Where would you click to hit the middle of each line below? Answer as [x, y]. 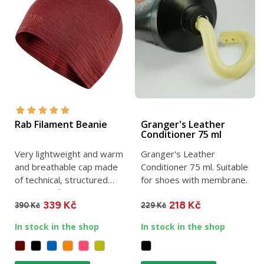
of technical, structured [61, 180]
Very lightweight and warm [69, 154]
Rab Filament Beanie [61, 125]
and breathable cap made [66, 167]
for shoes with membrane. [194, 180]
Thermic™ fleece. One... [62, 193]
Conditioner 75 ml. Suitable [194, 167]
